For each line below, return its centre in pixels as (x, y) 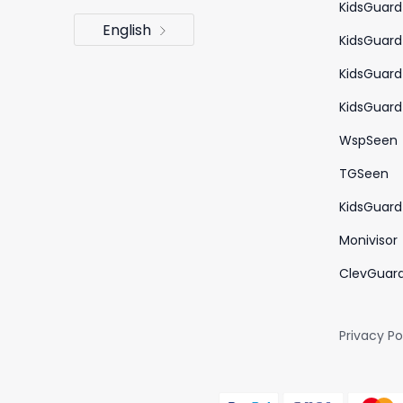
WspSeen (368, 140)
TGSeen (364, 174)
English (127, 30)
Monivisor (368, 240)
